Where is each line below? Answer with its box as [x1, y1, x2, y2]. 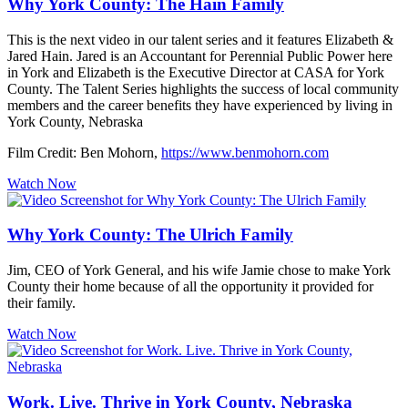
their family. [7, 295, 76, 311]
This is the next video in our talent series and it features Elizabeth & [7, 31, 393, 47]
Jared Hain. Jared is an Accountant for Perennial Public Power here [7, 47, 393, 64]
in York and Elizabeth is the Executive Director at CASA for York [7, 64, 384, 80]
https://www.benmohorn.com [161, 144, 329, 160]
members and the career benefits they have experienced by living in [7, 97, 393, 113]
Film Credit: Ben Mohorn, [7, 144, 161, 160]
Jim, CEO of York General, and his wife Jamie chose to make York [7, 262, 391, 279]
